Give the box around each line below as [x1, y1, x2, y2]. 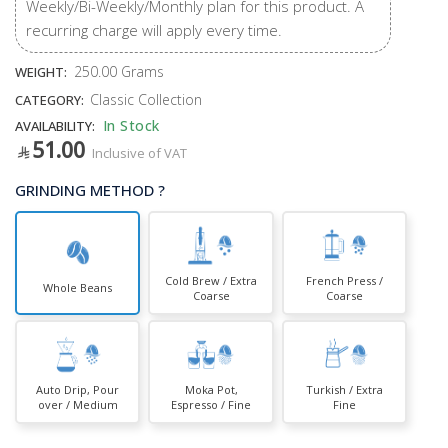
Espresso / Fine [171, 396, 252, 412]
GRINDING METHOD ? [15, 179, 165, 200]
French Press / [305, 272, 383, 288]
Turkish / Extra [305, 381, 383, 397]
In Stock [98, 115, 160, 135]
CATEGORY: [15, 90, 87, 109]
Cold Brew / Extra [165, 272, 258, 288]
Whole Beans [43, 280, 113, 296]
